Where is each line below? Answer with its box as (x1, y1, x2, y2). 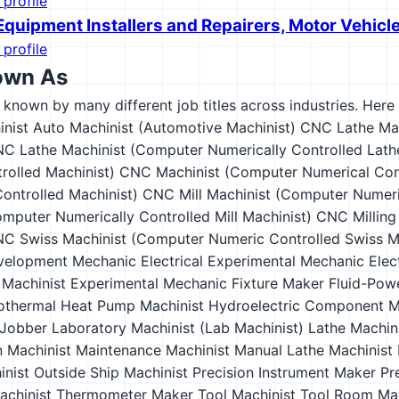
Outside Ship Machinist (34, 363, 188, 381)
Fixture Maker (232, 274, 324, 292)
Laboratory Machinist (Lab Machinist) (52, 319, 304, 337)
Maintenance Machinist (76, 341, 230, 359)
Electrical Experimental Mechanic (141, 252, 364, 270)
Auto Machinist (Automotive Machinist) (33, 118, 296, 136)
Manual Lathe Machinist (234, 341, 393, 359)
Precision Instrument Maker (192, 363, 376, 381)
